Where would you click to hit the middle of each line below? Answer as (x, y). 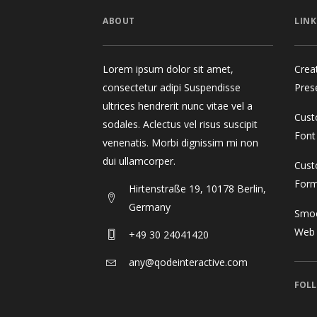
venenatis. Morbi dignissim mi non (180, 142)
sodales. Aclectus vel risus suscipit (180, 124)
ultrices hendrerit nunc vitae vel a (178, 105)
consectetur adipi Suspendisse (172, 87)
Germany (150, 207)
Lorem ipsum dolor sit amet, (168, 69)
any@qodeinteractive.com (188, 262)
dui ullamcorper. (139, 161)
